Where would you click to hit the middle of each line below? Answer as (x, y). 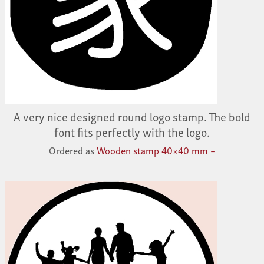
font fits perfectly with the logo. (132, 131)
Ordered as (72, 150)
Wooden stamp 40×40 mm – (156, 150)
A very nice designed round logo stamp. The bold (132, 116)
